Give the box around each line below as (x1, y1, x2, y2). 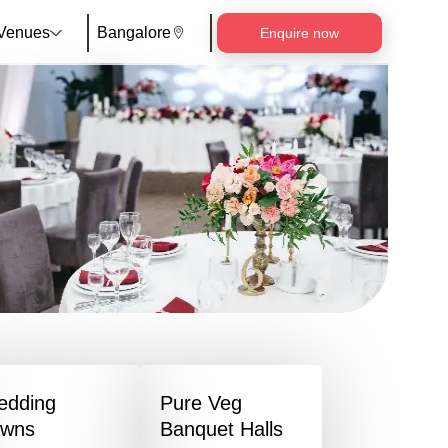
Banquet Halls (160, 418, 283, 440)
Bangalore (96, 23, 171, 41)
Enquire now (260, 24, 339, 41)
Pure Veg (160, 392, 242, 414)
